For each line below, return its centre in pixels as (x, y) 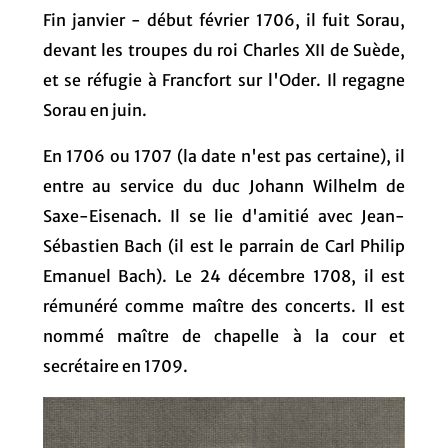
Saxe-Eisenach (99, 215)
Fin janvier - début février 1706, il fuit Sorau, (224, 19)
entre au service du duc (145, 185)
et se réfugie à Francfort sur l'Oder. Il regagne (224, 79)
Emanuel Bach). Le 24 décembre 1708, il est (224, 275)
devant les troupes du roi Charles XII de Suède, (224, 49)
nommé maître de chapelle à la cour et (224, 335)
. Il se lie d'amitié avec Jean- (281, 215)
